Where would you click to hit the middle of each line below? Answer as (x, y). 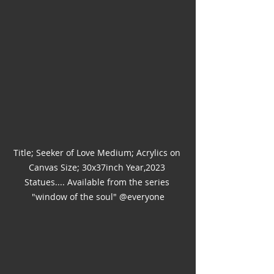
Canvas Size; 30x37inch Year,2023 (98, 168)
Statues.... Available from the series (98, 182)
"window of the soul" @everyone (98, 197)
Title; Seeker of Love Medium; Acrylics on (98, 153)
